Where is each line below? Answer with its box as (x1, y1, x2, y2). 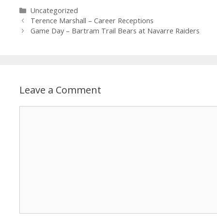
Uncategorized (31, 6, 78, 15)
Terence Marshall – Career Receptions (31, 16, 154, 26)
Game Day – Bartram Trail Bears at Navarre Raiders (31, 26, 200, 36)
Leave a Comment (19, 83, 101, 97)
